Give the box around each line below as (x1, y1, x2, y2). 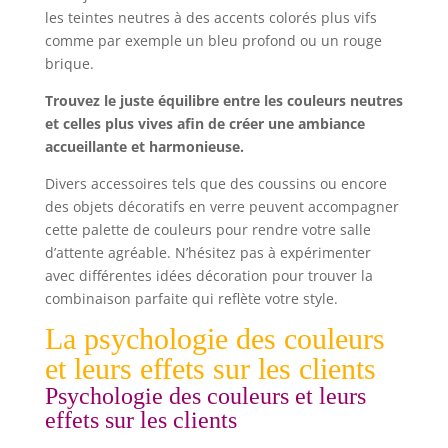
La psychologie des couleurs (44, 321, 385, 355)
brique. (44, 53, 94, 73)
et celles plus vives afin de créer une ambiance (44, 113, 365, 133)
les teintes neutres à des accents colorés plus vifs (44, 7, 377, 27)
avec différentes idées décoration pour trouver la (44, 265, 373, 285)
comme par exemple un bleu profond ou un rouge (44, 30, 382, 50)
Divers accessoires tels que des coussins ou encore (44, 173, 387, 193)
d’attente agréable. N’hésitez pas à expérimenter (44, 242, 371, 262)
